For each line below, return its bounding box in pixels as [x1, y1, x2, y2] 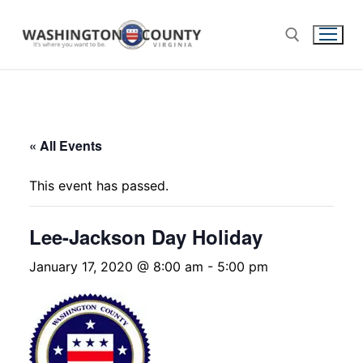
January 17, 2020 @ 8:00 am [29, 258, 203, 275]
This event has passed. [29, 177, 169, 194]
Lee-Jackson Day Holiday [29, 222, 263, 250]
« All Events [29, 135, 102, 155]
